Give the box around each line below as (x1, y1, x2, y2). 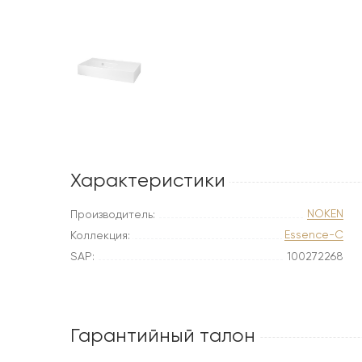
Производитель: (70, 208, 155, 221)
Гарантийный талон (70, 324, 255, 347)
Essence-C (284, 228, 343, 241)
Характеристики (70, 169, 225, 192)
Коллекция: (70, 229, 130, 242)
